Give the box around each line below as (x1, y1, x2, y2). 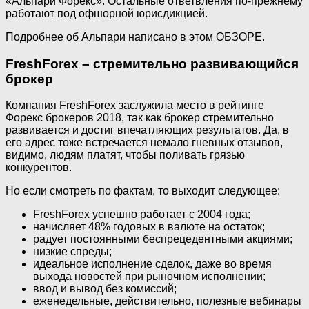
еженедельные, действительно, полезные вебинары (33, 295, 301, 308)
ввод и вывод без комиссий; (33, 283, 177, 295)
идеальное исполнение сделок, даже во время (33, 258, 272, 270)
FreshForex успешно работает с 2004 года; (33, 208, 250, 221)
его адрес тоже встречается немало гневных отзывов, (6, 137, 283, 149)
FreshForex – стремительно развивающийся (6, 56, 299, 71)
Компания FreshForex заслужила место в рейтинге (6, 99, 264, 112)
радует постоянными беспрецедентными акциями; (33, 233, 292, 246)
